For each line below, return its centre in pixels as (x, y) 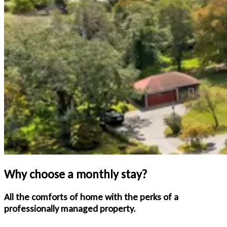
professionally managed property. (70, 209)
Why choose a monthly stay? (76, 174)
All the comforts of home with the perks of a (91, 197)
